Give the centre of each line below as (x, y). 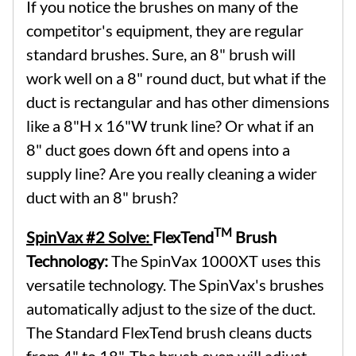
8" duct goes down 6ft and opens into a (158, 149)
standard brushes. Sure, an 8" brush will (161, 54)
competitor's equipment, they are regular (165, 30)
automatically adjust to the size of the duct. (171, 308)
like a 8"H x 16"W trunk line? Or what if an (170, 125)
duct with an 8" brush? (102, 197)
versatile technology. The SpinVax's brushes (175, 284)
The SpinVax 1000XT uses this (216, 260)
